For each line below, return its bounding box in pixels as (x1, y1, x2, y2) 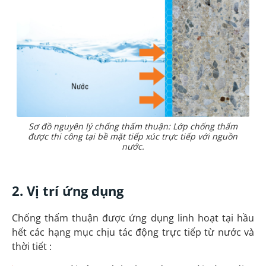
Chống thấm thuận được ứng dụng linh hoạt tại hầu (12, 211, 254, 225)
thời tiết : (12, 240, 52, 254)
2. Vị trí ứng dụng (12, 181, 123, 199)
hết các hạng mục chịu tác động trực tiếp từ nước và (12, 226, 254, 239)
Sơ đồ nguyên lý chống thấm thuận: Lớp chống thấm (28, 120, 237, 132)
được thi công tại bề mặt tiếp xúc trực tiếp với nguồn (28, 130, 238, 142)
